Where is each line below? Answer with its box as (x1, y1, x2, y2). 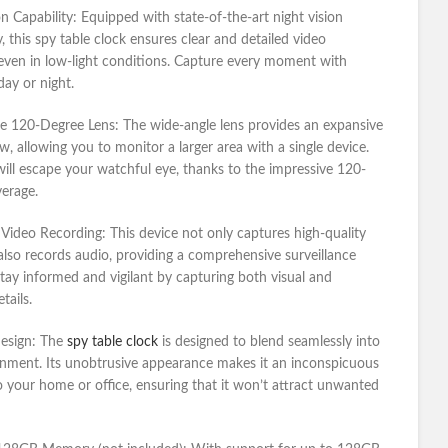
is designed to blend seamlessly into (158, 335, 380, 349)
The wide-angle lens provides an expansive (123, 119, 383, 133)
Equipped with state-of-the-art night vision (77, 11, 343, 25)
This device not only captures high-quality (110, 227, 366, 241)
